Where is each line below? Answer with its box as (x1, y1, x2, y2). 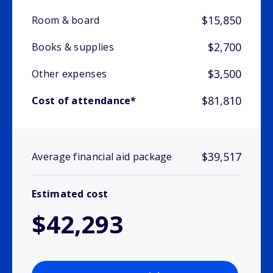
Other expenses (32, 67, 107, 81)
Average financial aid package (32, 150, 172, 164)
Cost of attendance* (32, 94, 136, 108)
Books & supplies (32, 40, 114, 54)
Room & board (32, 13, 100, 27)
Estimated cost (32, 187, 108, 201)
